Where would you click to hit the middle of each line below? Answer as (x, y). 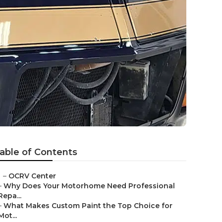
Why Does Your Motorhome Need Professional (89, 186)
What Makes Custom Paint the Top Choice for (88, 206)
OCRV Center (32, 176)
